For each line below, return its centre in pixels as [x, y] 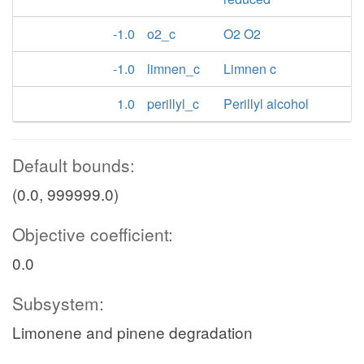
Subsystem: [58, 303]
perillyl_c [173, 104]
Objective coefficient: [93, 234]
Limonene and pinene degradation [132, 332]
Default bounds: [74, 165]
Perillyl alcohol [266, 104]
